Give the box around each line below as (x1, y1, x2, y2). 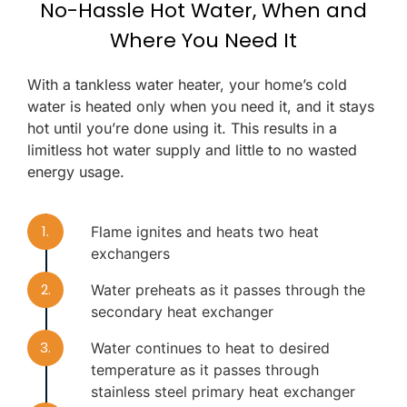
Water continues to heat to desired (91, 339, 330, 358)
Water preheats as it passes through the (91, 281, 365, 300)
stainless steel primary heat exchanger (91, 382, 355, 402)
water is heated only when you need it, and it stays (27, 96, 374, 115)
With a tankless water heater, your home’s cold (27, 74, 347, 94)
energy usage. (27, 162, 124, 181)
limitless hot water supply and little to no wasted (27, 140, 357, 159)
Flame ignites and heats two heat (91, 223, 319, 242)
